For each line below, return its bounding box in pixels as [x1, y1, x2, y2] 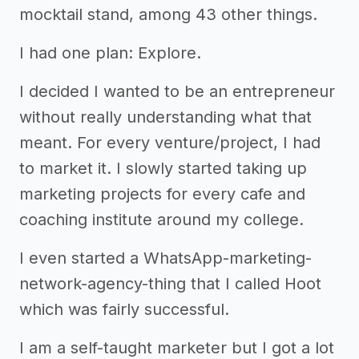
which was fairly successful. [19, 300, 229, 319]
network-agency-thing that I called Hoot [19, 274, 321, 293]
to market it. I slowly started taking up [19, 159, 307, 178]
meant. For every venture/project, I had [19, 133, 321, 152]
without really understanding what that [19, 107, 312, 127]
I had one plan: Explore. [19, 43, 201, 63]
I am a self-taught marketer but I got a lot [19, 338, 334, 357]
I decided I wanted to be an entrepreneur [19, 82, 335, 101]
